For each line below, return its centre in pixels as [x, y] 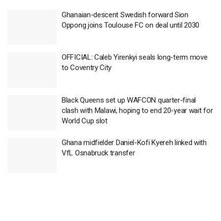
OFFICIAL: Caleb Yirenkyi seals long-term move [135, 57]
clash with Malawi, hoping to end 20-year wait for [137, 110]
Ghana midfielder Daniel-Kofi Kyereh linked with [134, 143]
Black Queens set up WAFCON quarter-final [129, 100]
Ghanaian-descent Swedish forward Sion [125, 15]
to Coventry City [87, 68]
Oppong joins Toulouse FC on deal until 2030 [131, 25]
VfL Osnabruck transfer [98, 153]
